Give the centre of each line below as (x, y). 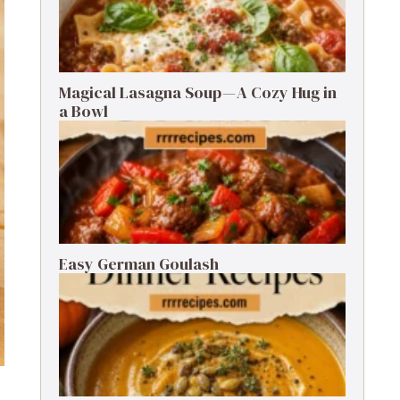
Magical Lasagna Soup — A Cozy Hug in (197, 92)
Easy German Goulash (138, 264)
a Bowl (83, 111)
